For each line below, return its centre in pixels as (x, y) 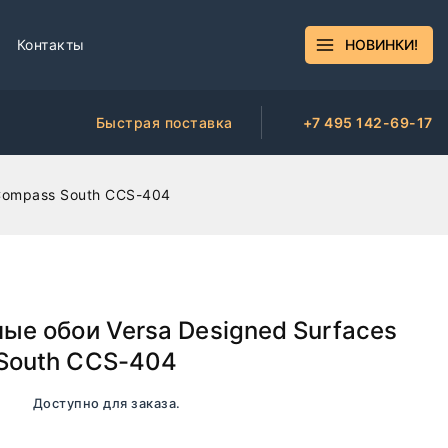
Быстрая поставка (164, 122)
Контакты (50, 44)
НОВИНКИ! (381, 44)
